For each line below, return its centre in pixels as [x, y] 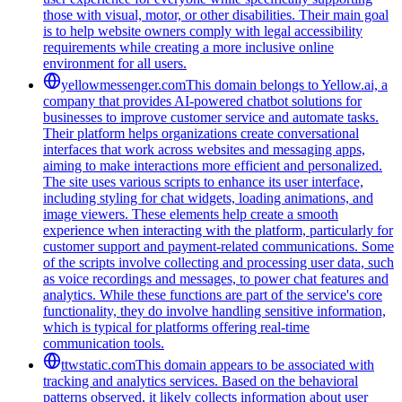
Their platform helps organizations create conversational [201, 133]
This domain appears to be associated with [255, 364]
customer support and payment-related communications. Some [218, 246]
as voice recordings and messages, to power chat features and [216, 278]
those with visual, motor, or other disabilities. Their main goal [216, 14]
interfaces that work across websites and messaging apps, [204, 149]
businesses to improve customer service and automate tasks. [211, 117]
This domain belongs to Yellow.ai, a [287, 84]
